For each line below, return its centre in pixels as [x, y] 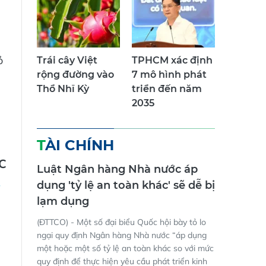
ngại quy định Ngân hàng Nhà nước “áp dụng [122, 235]
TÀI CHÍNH [80, 145]
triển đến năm [167, 89]
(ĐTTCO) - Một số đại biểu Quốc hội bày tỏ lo [121, 222]
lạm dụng [63, 202]
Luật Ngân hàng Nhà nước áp [117, 170]
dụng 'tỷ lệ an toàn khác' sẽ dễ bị [126, 186]
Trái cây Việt [67, 61]
